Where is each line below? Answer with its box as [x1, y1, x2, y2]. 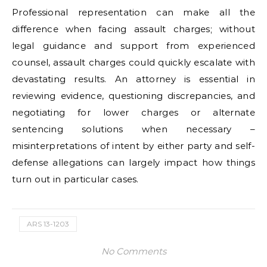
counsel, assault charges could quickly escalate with [12, 57, 255, 68]
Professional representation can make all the [12, 7, 255, 18]
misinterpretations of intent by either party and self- [12, 140, 255, 151]
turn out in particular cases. [12, 173, 139, 185]
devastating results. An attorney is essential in [12, 73, 255, 85]
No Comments [101, 246, 166, 257]
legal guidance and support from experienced [12, 40, 255, 51]
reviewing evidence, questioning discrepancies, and [12, 90, 255, 101]
